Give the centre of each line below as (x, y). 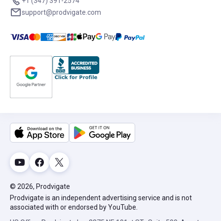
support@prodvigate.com (61, 12)
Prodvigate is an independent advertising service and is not (101, 198)
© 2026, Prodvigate (40, 187)
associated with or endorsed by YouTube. (74, 207)
